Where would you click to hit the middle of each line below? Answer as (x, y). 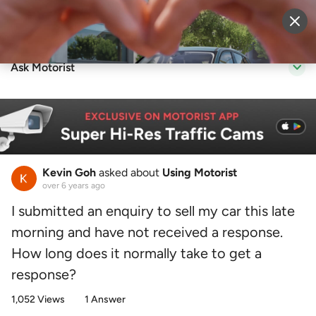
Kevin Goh (69, 173)
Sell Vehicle (175, 23)
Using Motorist (200, 173)
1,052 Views (38, 300)
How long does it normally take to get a (136, 254)
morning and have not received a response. (147, 232)
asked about (129, 173)
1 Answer (105, 300)
